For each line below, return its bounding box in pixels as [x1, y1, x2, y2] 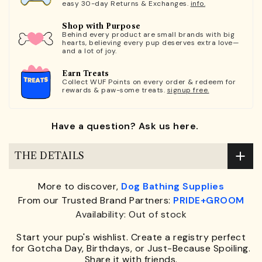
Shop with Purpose [62, 22, 141, 31]
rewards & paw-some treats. [62, 85, 167, 95]
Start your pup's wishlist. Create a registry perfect [16, 230, 246, 243]
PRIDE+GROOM [173, 194, 244, 206]
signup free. [167, 85, 209, 95]
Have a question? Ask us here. [51, 119, 199, 132]
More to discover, [38, 180, 121, 192]
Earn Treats [62, 69, 109, 78]
